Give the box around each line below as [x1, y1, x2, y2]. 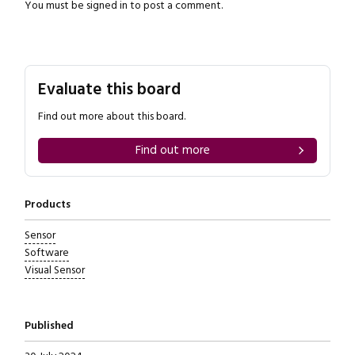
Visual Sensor [24, 262, 85, 279]
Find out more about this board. [37, 109, 185, 125]
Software [24, 245, 69, 261]
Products [24, 197, 71, 213]
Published [24, 318, 74, 334]
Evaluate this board [37, 78, 181, 101]
